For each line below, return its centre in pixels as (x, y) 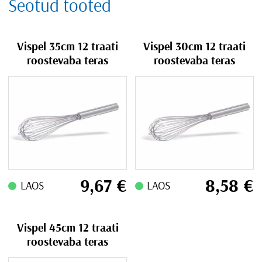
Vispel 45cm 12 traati (68, 228)
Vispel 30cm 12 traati (194, 46)
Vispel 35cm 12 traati (68, 46)
